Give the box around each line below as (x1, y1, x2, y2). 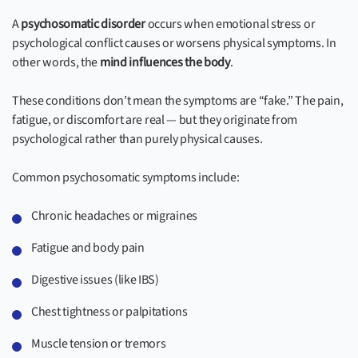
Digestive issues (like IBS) (31, 271, 159, 288)
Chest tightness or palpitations (31, 303, 188, 320)
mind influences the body (99, 54, 230, 71)
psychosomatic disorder (21, 15, 145, 33)
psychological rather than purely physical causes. (12, 130, 263, 148)
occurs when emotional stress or (145, 15, 316, 33)
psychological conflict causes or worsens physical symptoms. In (12, 34, 336, 52)
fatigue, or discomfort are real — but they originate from (12, 111, 297, 129)
